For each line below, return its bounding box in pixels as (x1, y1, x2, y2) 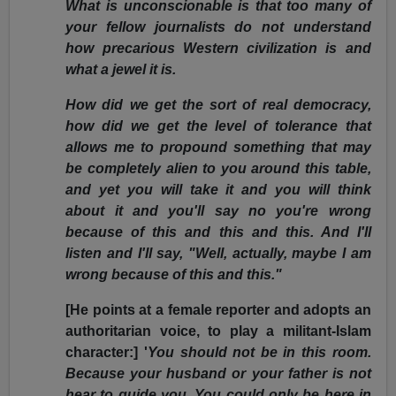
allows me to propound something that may (65, 140, 371, 156)
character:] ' (65, 345, 148, 361)
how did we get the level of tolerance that (65, 118, 371, 134)
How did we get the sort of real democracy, (65, 97, 371, 113)
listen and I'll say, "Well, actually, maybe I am (65, 246, 371, 262)
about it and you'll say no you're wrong (65, 203, 371, 219)
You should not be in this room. (147, 345, 371, 361)
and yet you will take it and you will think (65, 182, 371, 198)
